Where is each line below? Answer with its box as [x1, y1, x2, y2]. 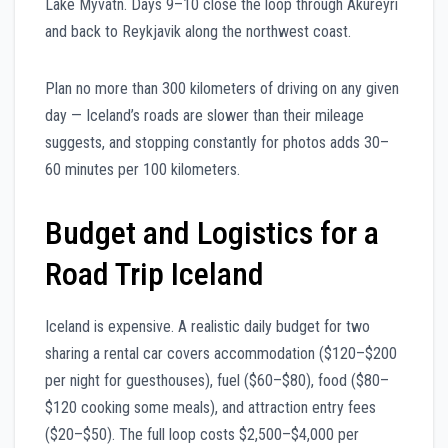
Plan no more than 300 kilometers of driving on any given [45, 78, 399, 98]
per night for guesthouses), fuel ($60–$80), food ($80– [45, 370, 389, 390]
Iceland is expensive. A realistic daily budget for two [45, 316, 370, 336]
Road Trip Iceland [45, 254, 264, 293]
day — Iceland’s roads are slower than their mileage [45, 105, 364, 125]
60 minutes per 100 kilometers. [45, 159, 240, 179]
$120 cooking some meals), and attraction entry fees [45, 397, 376, 417]
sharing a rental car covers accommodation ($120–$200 [45, 343, 397, 363]
